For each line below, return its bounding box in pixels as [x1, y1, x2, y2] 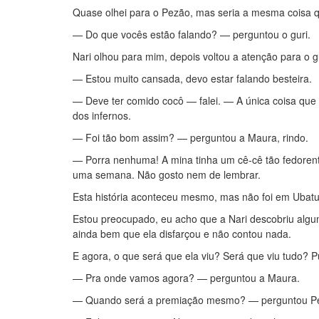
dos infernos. [73, 108, 131, 122]
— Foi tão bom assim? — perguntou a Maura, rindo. [73, 130, 308, 145]
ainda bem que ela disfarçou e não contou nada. [73, 226, 291, 241]
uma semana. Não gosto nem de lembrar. [73, 167, 261, 182]
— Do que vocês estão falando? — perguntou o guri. [73, 27, 310, 41]
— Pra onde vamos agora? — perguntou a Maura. [73, 271, 300, 285]
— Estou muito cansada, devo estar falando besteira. [73, 71, 312, 85]
